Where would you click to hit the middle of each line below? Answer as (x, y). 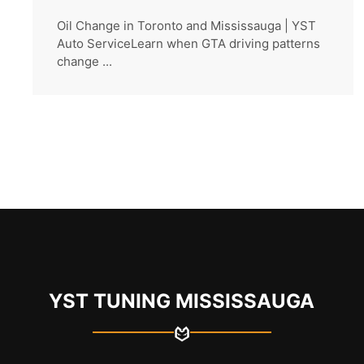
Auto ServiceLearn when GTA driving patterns (188, 44)
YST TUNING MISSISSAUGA (182, 301)
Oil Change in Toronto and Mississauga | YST (186, 26)
